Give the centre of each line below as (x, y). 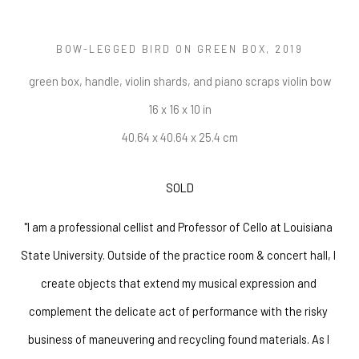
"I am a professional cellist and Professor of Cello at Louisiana (178, 226)
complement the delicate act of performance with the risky (178, 311)
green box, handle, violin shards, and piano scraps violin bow (179, 81)
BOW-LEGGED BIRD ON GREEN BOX (161, 48)
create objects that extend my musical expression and (178, 282)
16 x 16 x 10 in (179, 109)
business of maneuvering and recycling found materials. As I (178, 339)
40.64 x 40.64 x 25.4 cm (179, 137)
